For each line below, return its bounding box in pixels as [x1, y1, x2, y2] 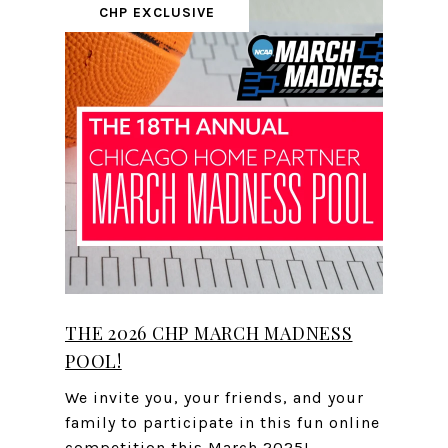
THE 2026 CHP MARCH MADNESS [65, 321, 353, 346]
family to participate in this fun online [65, 413, 380, 433]
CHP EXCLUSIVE [99, 4, 215, 22]
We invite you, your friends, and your [65, 388, 364, 408]
